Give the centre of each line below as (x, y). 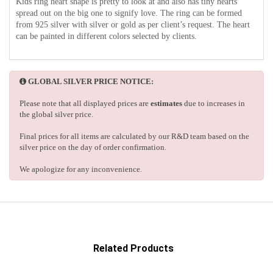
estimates (166, 104)
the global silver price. (56, 115)
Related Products (133, 249)
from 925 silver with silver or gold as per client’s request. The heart (133, 25)
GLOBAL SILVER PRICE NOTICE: (91, 82)
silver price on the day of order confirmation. (93, 147)
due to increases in (214, 104)
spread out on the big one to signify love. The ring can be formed (129, 13)
